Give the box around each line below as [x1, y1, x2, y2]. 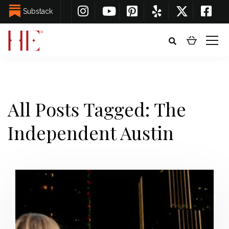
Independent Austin [8, 120, 174, 145]
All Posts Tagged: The [8, 97, 186, 121]
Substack [23, 7, 53, 15]
